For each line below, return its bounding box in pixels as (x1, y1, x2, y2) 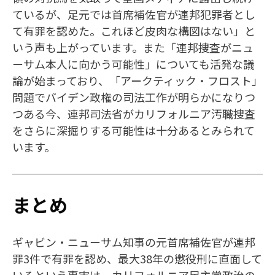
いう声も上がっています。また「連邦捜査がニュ (12, 39, 254, 55)
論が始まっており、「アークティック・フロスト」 (12, 72, 263, 88)
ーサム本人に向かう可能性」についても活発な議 (12, 55, 254, 72)
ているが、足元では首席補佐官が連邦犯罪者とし (12, 6, 255, 22)
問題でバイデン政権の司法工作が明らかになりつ (12, 88, 255, 105)
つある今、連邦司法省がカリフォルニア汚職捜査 (12, 105, 255, 122)
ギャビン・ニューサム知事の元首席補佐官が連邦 (12, 233, 255, 250)
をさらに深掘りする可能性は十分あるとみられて (12, 122, 255, 138)
